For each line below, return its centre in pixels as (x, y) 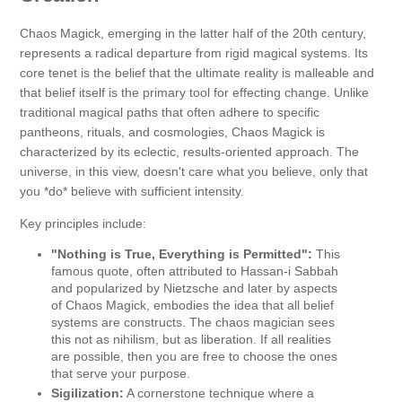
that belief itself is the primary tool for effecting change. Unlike (194, 92)
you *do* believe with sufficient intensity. (132, 191)
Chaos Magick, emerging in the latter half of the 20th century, (193, 33)
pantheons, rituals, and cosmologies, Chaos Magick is (172, 131)
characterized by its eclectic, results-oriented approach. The (189, 151)
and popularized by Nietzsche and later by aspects (194, 288)
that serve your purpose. (121, 373)
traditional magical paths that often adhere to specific (170, 112)
